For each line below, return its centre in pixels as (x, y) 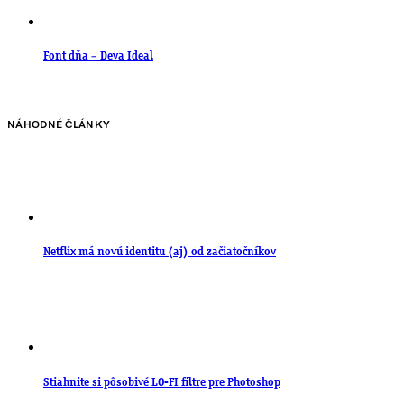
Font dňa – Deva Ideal (98, 56)
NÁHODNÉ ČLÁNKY (59, 125)
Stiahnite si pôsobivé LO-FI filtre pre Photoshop (162, 382)
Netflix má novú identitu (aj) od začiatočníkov (160, 252)
